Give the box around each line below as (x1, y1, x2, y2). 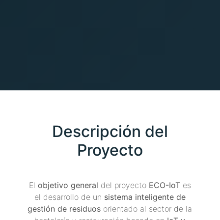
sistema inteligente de (104, 192, 186, 202)
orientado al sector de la (101, 204, 192, 214)
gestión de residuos (27, 204, 101, 214)
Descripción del (52, 122, 168, 141)
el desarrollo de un (34, 192, 104, 202)
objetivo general (37, 180, 98, 190)
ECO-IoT (148, 180, 180, 190)
